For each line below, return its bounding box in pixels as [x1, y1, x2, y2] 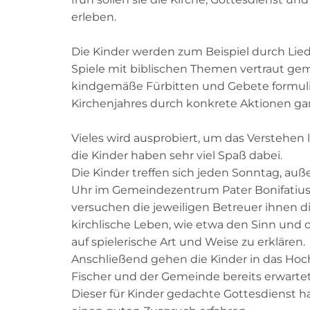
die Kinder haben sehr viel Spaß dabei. [71, 149, 282, 163]
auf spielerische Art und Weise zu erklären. [71, 235, 305, 249]
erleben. [71, 10, 116, 24]
